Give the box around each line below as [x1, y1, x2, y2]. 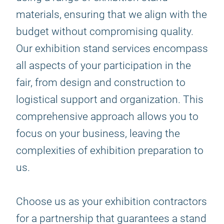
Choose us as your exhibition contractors [16, 195, 207, 207]
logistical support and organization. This [16, 93, 203, 105]
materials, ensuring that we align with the [16, 8, 207, 20]
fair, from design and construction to [16, 76, 185, 88]
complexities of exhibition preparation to [16, 144, 203, 156]
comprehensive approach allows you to [16, 110, 198, 122]
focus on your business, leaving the [16, 127, 180, 139]
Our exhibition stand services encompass [16, 42, 208, 54]
